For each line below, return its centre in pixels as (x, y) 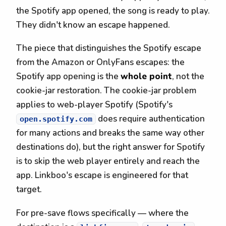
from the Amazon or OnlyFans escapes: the (100, 63)
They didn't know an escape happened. (93, 25)
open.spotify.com (56, 119)
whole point (146, 77)
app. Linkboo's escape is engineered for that (102, 176)
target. (29, 190)
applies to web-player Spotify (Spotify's (94, 105)
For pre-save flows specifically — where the (102, 213)
